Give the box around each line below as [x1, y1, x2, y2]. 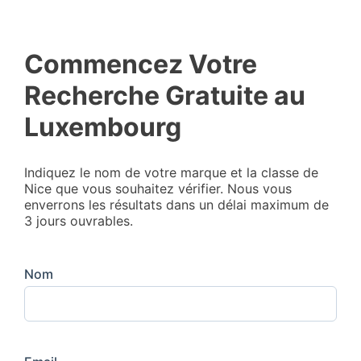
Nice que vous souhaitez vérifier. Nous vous [24, 180, 292, 197]
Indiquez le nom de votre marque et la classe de [24, 164, 318, 180]
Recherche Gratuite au [24, 80, 305, 112]
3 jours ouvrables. [24, 212, 133, 229]
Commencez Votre [24, 48, 257, 81]
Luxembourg [24, 111, 181, 143]
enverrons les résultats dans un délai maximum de [24, 196, 329, 213]
